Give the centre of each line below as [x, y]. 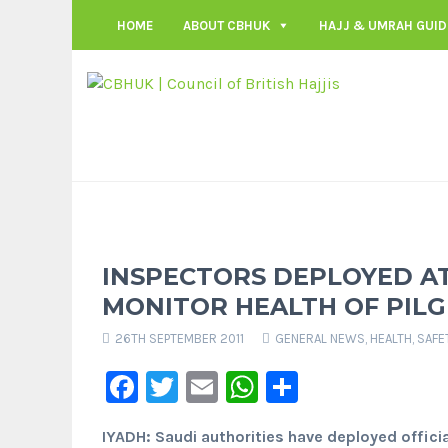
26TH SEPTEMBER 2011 [178, 338]
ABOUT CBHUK [226, 25]
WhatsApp [334, 386]
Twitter [229, 386]
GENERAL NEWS [320, 338]
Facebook [208, 386]
